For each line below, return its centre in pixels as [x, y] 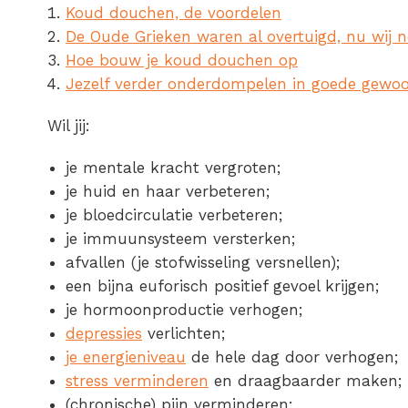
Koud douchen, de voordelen [173, 13]
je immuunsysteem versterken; [180, 239]
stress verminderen [137, 381]
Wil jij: [69, 126]
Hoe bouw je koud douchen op [182, 61]
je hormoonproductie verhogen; [184, 310]
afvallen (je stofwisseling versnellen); [203, 263]
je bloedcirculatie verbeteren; [174, 215]
